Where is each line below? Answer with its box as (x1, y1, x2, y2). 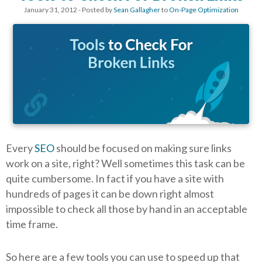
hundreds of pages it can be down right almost (6, 187, 214, 200)
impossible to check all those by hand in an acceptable (6, 202, 247, 215)
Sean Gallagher (113, 5, 160, 14)
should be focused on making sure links (54, 141, 232, 154)
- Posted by (77, 5, 113, 14)
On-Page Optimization (168, 5, 239, 14)
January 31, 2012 (23, 5, 77, 14)
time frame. (6, 217, 58, 230)
